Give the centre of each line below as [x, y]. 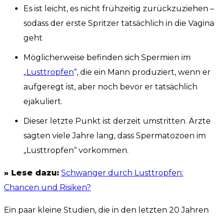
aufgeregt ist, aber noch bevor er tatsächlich [110, 87]
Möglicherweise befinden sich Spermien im [107, 58]
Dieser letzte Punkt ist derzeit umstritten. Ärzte [117, 121]
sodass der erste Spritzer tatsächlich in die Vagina [119, 23]
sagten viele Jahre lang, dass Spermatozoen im [115, 136]
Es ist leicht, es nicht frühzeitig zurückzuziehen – [119, 9]
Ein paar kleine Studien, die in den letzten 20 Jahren [106, 210]
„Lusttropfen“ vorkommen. [76, 151]
